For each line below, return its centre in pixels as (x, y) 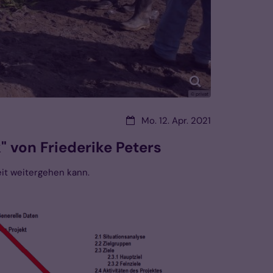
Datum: (140, 120)
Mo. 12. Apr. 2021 (176, 121)
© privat (200, 94)
